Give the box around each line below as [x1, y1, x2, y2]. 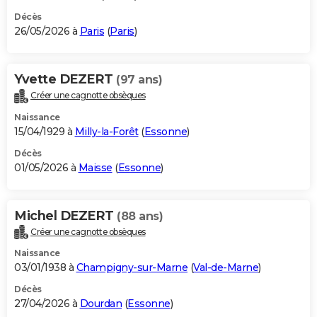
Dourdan [79, 297, 122, 311]
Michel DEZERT [14, 207, 117, 224]
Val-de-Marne [193, 261, 258, 275]
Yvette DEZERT [14, 71, 116, 87]
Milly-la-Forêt [74, 125, 139, 138]
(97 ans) [116, 72, 162, 86]
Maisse [78, 161, 113, 174]
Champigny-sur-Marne [76, 261, 188, 275]
